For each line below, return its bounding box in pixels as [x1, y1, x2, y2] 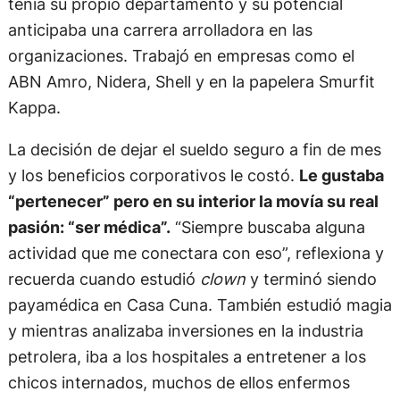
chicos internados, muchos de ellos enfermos [7, 372, 350, 393]
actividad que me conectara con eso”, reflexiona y [7, 243, 384, 263]
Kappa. [7, 96, 61, 117]
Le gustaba [298, 165, 384, 186]
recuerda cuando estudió [7, 269, 200, 289]
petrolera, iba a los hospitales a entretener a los [7, 346, 366, 367]
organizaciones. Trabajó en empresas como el [7, 45, 354, 65]
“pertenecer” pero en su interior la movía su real [7, 191, 379, 212]
